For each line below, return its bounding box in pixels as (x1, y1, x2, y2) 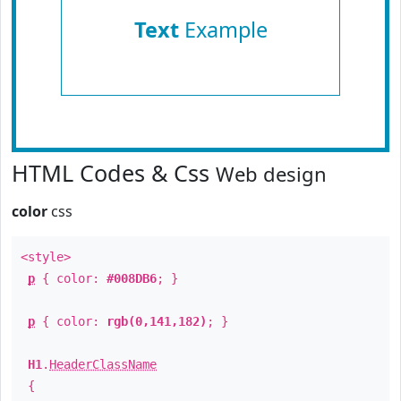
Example (178, 15, 268, 44)
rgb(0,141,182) (107, 314, 207, 328)
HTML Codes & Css (12, 158, 216, 188)
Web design (216, 160, 327, 187)
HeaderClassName (49, 357, 157, 371)
